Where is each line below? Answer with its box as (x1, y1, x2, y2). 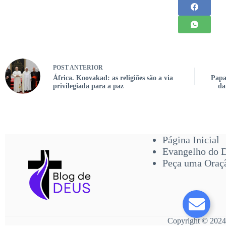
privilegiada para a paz (53, 82, 124, 90)
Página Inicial (162, 134, 219, 145)
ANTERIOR (69, 64, 103, 71)
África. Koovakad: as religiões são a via (53, 74, 173, 82)
